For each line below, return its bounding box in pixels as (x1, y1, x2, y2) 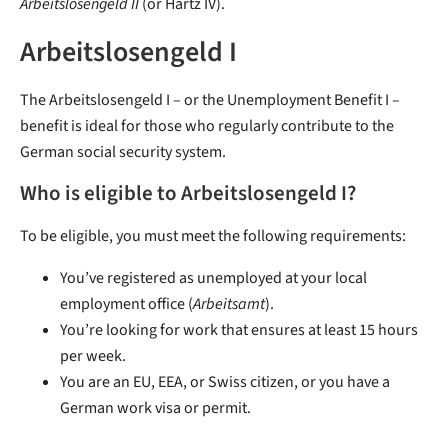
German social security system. (20, 141, 226, 164)
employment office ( (60, 293, 193, 316)
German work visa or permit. (60, 397, 251, 420)
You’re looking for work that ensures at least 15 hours (60, 319, 418, 342)
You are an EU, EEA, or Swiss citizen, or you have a (60, 371, 390, 394)
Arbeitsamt (193, 293, 265, 316)
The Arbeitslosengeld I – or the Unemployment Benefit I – (20, 89, 400, 112)
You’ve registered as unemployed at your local (60, 267, 367, 290)
